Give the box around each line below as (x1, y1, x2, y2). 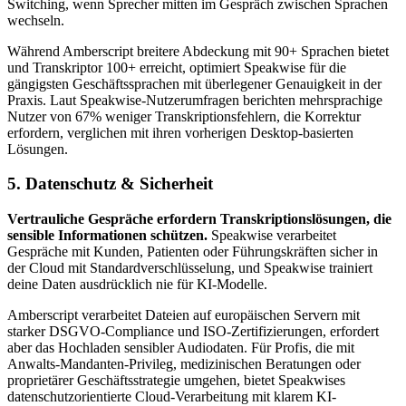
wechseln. (7, 12, 64, 28)
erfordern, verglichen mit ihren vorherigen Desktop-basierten (7, 124, 353, 140)
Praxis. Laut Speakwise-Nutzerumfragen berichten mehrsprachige (7, 92, 382, 108)
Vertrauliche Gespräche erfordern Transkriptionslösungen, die (7, 211, 391, 227)
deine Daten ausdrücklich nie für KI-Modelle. (7, 276, 267, 293)
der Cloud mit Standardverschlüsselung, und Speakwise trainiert (7, 260, 372, 276)
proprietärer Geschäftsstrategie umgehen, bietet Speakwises (7, 372, 345, 389)
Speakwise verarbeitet (208, 227, 336, 244)
